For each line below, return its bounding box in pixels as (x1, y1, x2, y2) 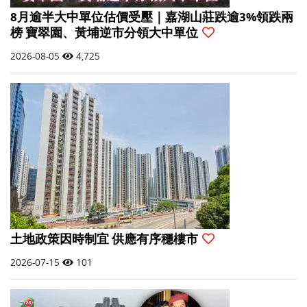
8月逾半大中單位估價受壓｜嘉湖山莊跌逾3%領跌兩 (10, 8, 294, 26)
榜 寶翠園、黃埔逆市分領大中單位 (10, 24, 201, 42)
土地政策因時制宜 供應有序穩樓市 (10, 230, 201, 247)
